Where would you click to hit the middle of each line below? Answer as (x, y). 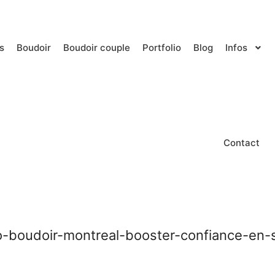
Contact (242, 143)
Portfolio (162, 48)
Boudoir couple (97, 48)
